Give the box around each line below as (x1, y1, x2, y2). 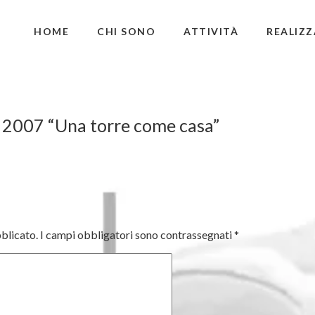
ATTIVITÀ (184, 25, 238, 37)
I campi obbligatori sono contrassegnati (40, 228, 234, 241)
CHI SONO (97, 25, 155, 37)
